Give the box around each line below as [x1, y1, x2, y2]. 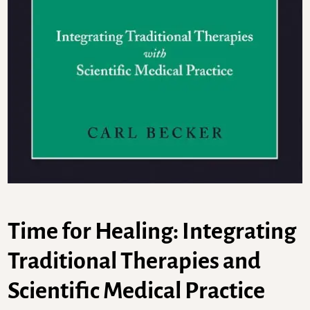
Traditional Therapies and [8, 248, 262, 273]
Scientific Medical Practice [8, 277, 266, 303]
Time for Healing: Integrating [8, 218, 297, 244]
